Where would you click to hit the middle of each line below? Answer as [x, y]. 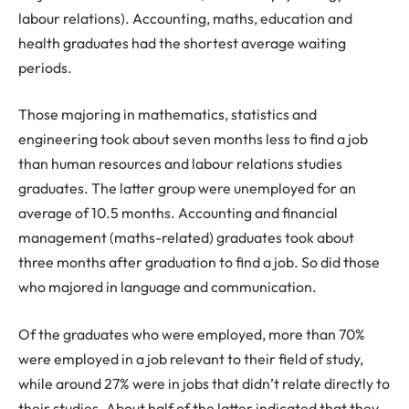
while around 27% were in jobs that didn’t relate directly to [204, 383]
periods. [45, 67]
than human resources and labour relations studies [180, 164]
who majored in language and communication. [168, 287]
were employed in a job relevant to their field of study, [191, 358]
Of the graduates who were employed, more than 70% [192, 334]
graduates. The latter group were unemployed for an [187, 189]
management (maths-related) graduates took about [186, 238]
